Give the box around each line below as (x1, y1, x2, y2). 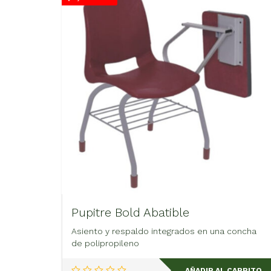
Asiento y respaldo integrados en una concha (71, 226, 256, 237)
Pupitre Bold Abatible (71, 205, 189, 220)
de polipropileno (71, 238, 139, 249)
